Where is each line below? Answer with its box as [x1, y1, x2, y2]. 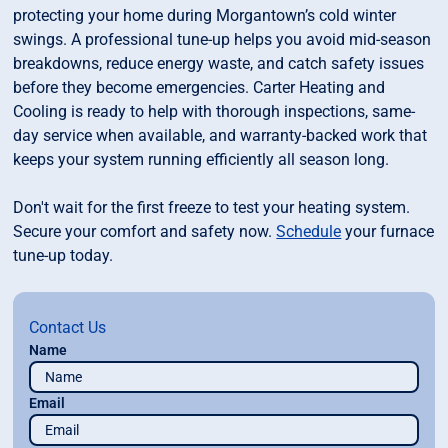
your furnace [341, 222, 435, 242]
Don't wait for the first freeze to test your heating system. [13, 198, 411, 218]
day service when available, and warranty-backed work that [13, 126, 428, 146]
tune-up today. [13, 246, 114, 266]
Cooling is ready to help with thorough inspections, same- [13, 102, 416, 122]
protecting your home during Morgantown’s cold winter [13, 6, 397, 26]
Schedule [276, 222, 342, 242]
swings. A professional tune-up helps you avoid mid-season [13, 30, 432, 50]
